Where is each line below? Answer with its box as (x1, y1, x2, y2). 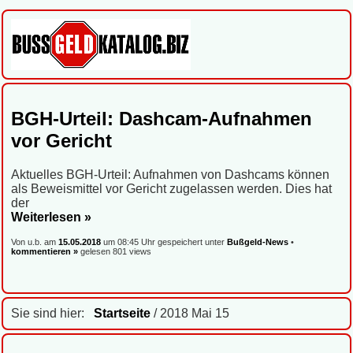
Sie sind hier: (11, 306, 94, 320)
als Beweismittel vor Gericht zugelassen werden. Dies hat (11, 181, 332, 195)
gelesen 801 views (78, 246, 151, 256)
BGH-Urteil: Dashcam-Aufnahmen (11, 107, 312, 129)
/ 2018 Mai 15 (150, 306, 229, 320)
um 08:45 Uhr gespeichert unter (103, 236, 227, 247)
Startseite (94, 306, 150, 320)
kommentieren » (11, 246, 78, 256)
